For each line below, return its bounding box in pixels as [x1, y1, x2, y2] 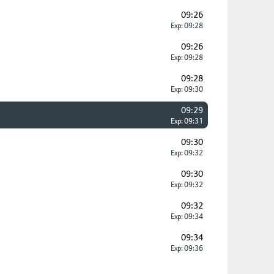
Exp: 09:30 [169, 85, 203, 94]
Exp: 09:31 [169, 117, 203, 125]
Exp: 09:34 [169, 212, 203, 221]
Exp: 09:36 [169, 244, 203, 253]
